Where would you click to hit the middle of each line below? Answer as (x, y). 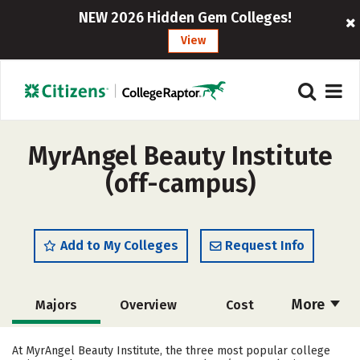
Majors (56, 305)
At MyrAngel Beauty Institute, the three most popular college (171, 351)
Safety (239, 342)
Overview (148, 305)
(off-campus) (180, 183)
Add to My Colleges (119, 245)
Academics (56, 342)
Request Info (265, 245)
